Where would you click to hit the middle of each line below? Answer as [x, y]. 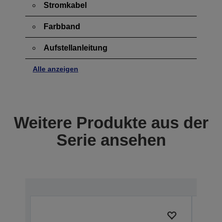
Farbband [62, 26]
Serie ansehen [111, 140]
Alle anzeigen [55, 69]
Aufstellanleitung [76, 48]
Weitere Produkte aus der [111, 122]
